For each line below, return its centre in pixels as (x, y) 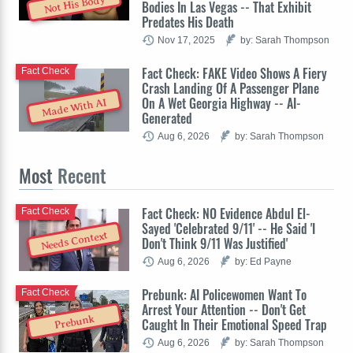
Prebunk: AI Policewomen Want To (224, 294)
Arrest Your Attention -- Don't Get (224, 309)
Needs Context (74, 241)
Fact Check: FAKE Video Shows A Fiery (234, 73)
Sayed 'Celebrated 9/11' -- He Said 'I (229, 228)
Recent (80, 175)
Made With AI (74, 108)
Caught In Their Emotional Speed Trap (234, 324)
